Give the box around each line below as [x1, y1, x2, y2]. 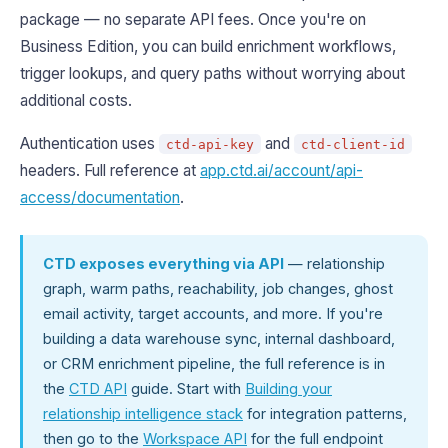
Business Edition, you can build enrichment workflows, [20, 37, 396, 56]
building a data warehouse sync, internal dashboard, [43, 330, 395, 347]
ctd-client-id [301, 136, 405, 152]
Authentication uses [20, 134, 159, 153]
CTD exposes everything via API [43, 255, 284, 272]
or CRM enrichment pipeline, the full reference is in [43, 355, 385, 372]
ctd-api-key [166, 136, 254, 152]
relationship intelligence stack [43, 405, 243, 422]
